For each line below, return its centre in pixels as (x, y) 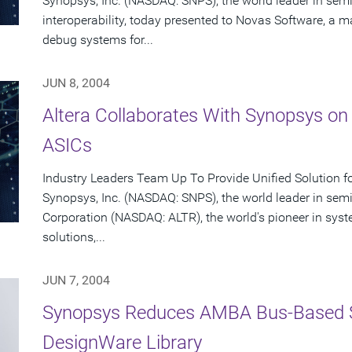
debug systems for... (98, 40)
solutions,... (74, 237)
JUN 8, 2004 (76, 83)
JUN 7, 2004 (76, 280)
